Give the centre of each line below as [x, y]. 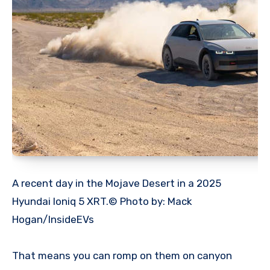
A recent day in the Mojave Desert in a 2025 [117, 183]
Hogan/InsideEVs [53, 219]
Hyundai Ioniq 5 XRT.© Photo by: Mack [102, 201]
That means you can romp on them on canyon [122, 255]
